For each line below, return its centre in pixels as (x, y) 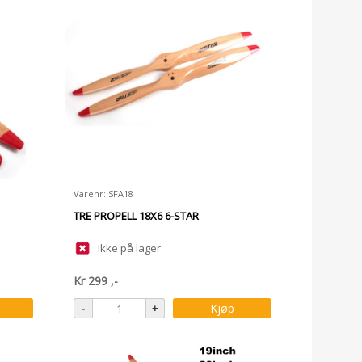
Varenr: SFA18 (103, 194)
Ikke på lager (129, 248)
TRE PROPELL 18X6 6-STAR (136, 216)
